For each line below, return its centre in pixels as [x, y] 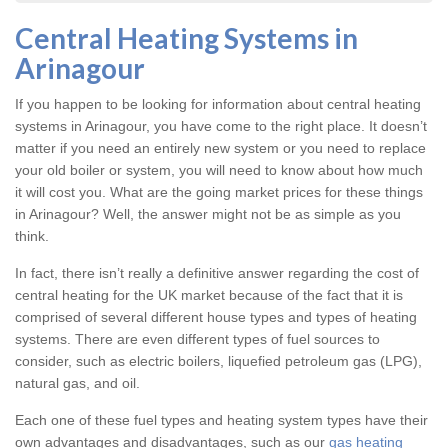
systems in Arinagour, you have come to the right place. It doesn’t [221, 126]
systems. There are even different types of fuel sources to [197, 339]
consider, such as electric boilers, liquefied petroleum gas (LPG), [218, 361]
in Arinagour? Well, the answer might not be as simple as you [208, 214]
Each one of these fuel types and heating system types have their [221, 420]
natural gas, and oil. [77, 383]
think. [32, 236]
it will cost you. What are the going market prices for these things [219, 192]
